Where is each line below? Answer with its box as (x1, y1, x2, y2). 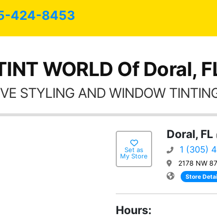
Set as (124, 145, 143, 154)
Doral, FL (167, 127, 213, 141)
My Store (120, 152, 148, 160)
